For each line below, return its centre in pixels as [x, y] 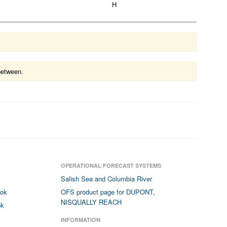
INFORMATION [81, 220]
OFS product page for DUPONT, [108, 192]
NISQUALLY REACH [91, 202]
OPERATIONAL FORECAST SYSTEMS [111, 165]
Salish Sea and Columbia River [107, 179]
